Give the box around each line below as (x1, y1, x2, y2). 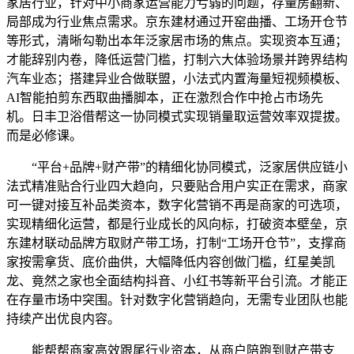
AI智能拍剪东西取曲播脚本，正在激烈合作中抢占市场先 (6, 90, 323, 104)
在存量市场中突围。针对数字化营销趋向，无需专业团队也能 (6, 292, 348, 307)
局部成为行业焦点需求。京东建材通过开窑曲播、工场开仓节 (6, 14, 348, 28)
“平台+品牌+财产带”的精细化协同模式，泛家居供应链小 (6, 160, 348, 174)
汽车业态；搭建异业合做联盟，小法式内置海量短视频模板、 (6, 71, 348, 85)
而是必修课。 (6, 128, 82, 142)
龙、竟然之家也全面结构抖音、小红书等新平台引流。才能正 (6, 273, 348, 288)
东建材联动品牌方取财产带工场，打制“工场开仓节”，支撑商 (6, 235, 346, 250)
